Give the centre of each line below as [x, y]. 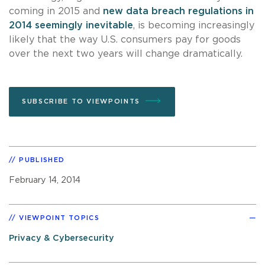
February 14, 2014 [45, 180]
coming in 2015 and [56, 11]
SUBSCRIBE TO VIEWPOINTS [81, 101]
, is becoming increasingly [194, 25]
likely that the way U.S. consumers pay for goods [125, 39]
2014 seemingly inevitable [71, 25]
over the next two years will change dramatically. [126, 54]
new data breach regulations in [178, 11]
